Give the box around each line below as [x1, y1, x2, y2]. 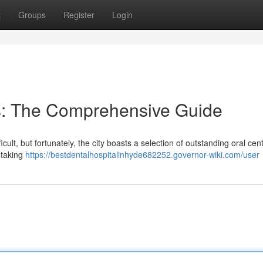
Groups [18, 9, 46, 21]
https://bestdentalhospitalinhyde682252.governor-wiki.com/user [25, 149, 259, 160]
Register [63, 9, 95, 21]
